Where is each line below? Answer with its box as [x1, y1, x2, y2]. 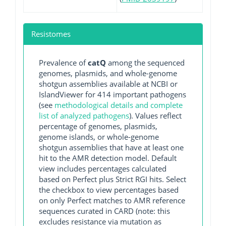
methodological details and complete [54, 100, 183, 110]
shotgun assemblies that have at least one [39, 142, 184, 152]
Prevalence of [39, 58, 88, 68]
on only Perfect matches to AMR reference [39, 195, 185, 205]
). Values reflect [129, 110, 182, 121]
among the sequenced [106, 58, 185, 68]
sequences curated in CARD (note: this [39, 206, 170, 216]
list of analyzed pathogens [39, 110, 129, 121]
